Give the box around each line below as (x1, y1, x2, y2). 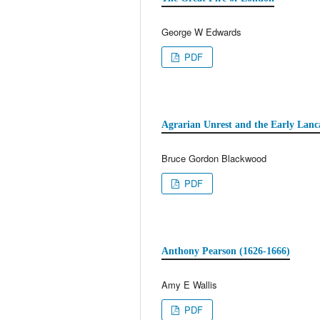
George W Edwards (161, 24, 241, 39)
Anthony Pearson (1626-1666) (161, 245, 290, 256)
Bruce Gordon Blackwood (161, 151, 266, 165)
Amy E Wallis (161, 277, 217, 291)
